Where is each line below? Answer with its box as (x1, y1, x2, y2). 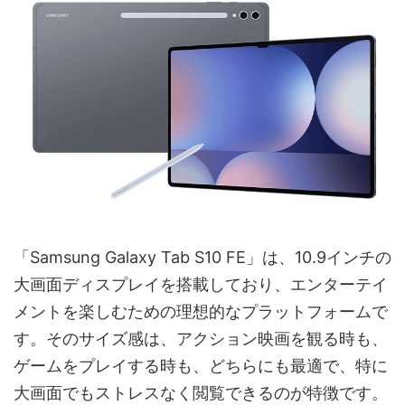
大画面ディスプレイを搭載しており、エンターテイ (14, 275, 388, 295)
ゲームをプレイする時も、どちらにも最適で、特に (14, 356, 388, 376)
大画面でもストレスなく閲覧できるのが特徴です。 (14, 383, 388, 403)
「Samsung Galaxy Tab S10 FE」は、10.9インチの (14, 248, 391, 268)
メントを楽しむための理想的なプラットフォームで (14, 302, 388, 322)
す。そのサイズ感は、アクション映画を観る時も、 (14, 329, 388, 349)
